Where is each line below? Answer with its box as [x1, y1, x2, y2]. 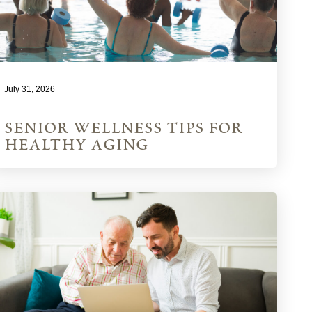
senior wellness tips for [4, 117, 244, 140]
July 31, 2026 [4, 84, 56, 95]
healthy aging [4, 134, 149, 157]
